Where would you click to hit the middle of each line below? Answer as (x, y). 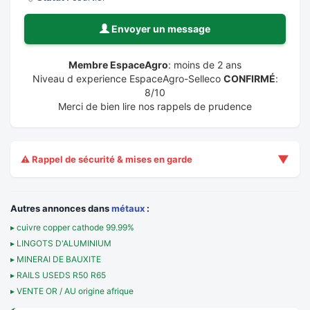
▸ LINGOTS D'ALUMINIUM (61, 243)
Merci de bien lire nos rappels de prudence (155, 106)
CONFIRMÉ (249, 79)
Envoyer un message (160, 29)
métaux (128, 208)
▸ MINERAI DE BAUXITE (56, 259)
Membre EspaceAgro (118, 65)
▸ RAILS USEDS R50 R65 (58, 275)
